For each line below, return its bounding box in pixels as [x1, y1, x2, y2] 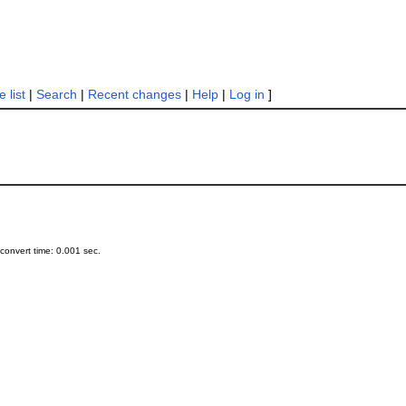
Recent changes [87, 87, 181, 101]
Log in [228, 87, 265, 101]
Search [35, 87, 77, 101]
